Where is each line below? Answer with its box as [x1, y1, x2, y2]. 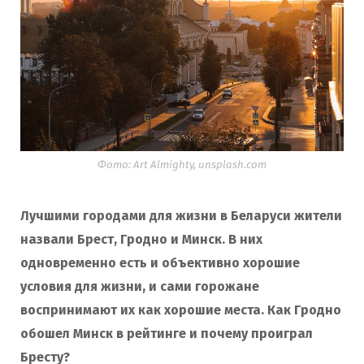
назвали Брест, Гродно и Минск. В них [20, 232, 262, 248]
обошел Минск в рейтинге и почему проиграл [20, 326, 313, 342]
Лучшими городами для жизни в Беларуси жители [20, 208, 342, 224]
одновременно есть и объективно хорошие [20, 255, 300, 271]
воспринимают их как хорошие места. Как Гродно [20, 302, 341, 318]
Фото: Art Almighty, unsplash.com [97, 158, 266, 172]
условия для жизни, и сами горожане [20, 279, 259, 295]
